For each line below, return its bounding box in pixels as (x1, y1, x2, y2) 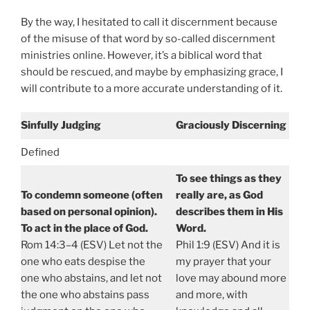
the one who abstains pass (21, 289, 149, 302)
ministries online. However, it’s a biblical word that (21, 48, 262, 62)
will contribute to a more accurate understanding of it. (21, 82, 282, 95)
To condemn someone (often (21, 189, 163, 202)
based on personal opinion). (21, 206, 157, 219)
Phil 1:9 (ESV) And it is (175, 239, 280, 252)
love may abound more (175, 272, 286, 285)
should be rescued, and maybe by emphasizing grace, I (21, 65, 283, 78)
